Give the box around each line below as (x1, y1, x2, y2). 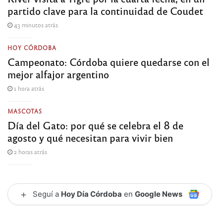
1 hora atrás (12, 84, 44, 92)
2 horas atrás (12, 147, 47, 156)
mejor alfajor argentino (7, 67, 109, 81)
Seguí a (33, 189, 61, 199)
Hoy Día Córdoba (61, 189, 122, 199)
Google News (135, 189, 182, 199)
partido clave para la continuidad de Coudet (7, 3, 203, 17)
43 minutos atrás (12, 20, 58, 29)
